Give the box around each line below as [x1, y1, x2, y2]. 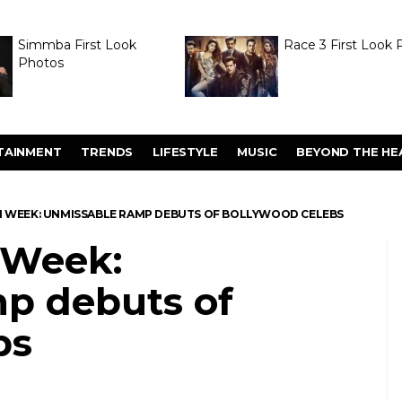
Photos [17, 55, 64, 71]
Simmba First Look [17, 37, 136, 53]
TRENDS [81, 144, 134, 159]
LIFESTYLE [153, 144, 218, 159]
